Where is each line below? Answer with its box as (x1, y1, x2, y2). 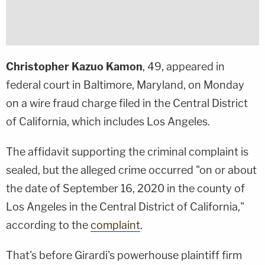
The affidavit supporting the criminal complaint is (6, 146, 248, 159)
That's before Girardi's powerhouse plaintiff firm (6, 249, 242, 262)
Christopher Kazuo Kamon (6, 60, 143, 73)
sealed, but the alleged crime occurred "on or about (6, 164, 257, 177)
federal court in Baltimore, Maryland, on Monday (6, 79, 244, 92)
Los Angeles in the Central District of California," (6, 201, 244, 214)
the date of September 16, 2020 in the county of (6, 182, 245, 195)
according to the (6, 219, 91, 232)
